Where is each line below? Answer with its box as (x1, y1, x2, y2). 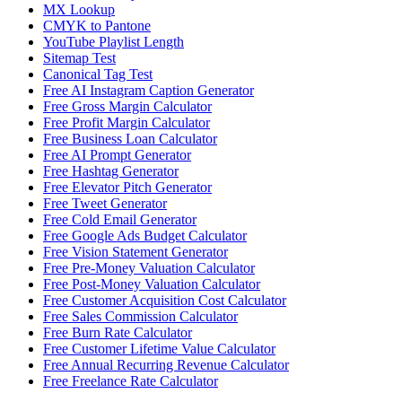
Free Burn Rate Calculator (43, 324, 192, 340)
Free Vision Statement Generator (43, 243, 228, 259)
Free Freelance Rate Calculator (43, 372, 218, 389)
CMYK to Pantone (43, 17, 151, 33)
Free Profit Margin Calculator (43, 114, 210, 130)
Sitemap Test (43, 49, 116, 66)
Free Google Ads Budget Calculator (43, 227, 247, 243)
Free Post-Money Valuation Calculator (43, 275, 260, 292)
